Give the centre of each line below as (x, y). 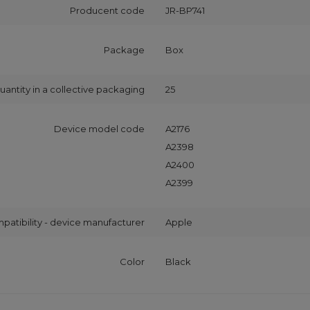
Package (124, 49)
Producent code (107, 10)
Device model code (99, 128)
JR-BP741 (185, 10)
